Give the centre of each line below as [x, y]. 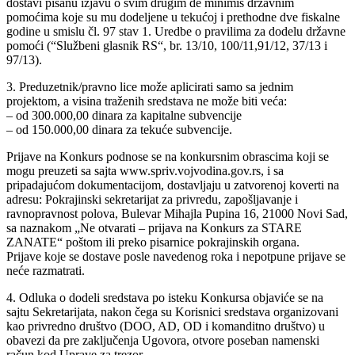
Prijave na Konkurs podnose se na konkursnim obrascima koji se [168, 157]
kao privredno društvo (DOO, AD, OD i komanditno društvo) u [166, 326]
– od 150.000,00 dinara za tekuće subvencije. [119, 130]
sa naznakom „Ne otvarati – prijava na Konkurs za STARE [154, 228]
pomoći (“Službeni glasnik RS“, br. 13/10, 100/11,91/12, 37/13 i [167, 46]
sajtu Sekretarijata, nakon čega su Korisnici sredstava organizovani [172, 312]
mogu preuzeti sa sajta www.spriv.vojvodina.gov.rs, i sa [145, 171]
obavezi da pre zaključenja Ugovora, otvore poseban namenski [163, 341]
